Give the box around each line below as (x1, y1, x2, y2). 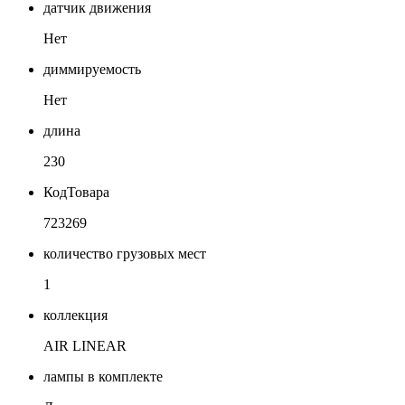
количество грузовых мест (43, 245, 206, 261)
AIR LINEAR (43, 337, 127, 353)
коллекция (43, 306, 108, 323)
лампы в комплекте (43, 368, 163, 384)
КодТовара (43, 184, 109, 200)
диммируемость (43, 61, 141, 77)
